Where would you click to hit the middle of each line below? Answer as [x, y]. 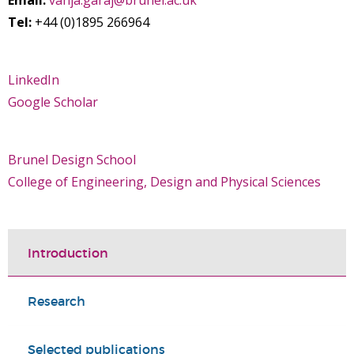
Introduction [68, 253]
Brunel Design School [72, 160]
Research [56, 301]
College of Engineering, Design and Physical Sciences [164, 182]
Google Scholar [53, 102]
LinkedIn [34, 80]
